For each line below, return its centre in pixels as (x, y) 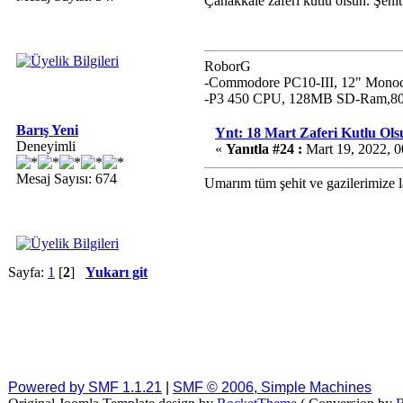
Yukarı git (116, 272)
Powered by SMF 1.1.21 (85, 387)
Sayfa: (28, 272)
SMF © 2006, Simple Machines (272, 387)
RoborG (228, 66)
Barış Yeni (47, 130)
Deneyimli (46, 146)
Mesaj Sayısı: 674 (67, 179)
